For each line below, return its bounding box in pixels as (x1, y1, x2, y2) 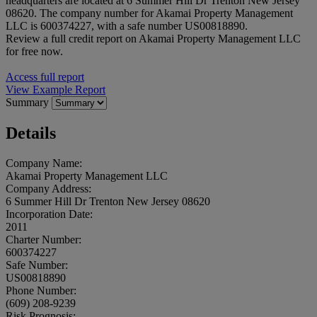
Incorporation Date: (6, 207, 93, 220)
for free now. (6, 45, 63, 57)
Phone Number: (6, 284, 76, 296)
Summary (6, 96, 52, 108)
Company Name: (6, 156, 82, 169)
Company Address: (6, 182, 91, 195)
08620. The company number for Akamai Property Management (6, 6, 293, 19)
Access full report (6, 70, 84, 83)
